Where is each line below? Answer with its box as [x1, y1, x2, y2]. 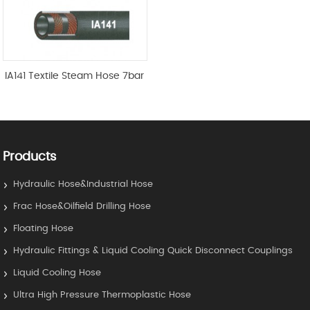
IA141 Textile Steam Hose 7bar [5, 71, 145, 82]
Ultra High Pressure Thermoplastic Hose [13, 291, 192, 300]
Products [3, 151, 57, 164]
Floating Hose [13, 224, 74, 234]
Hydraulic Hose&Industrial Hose [13, 180, 154, 190]
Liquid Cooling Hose [13, 268, 102, 278]
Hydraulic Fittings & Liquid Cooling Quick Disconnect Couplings [13, 246, 293, 256]
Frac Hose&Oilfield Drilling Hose [13, 202, 152, 212]
